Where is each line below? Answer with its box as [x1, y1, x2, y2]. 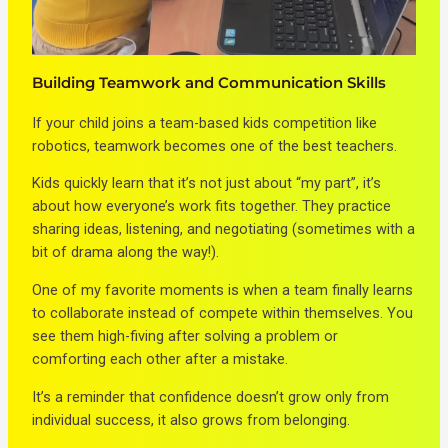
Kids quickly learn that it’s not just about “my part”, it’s [32, 174, 382, 193]
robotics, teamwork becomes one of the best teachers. [32, 136, 398, 155]
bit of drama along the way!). [32, 243, 220, 262]
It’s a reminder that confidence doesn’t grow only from [32, 387, 390, 406]
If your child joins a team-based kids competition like [32, 113, 378, 132]
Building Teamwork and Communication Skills [32, 73, 387, 92]
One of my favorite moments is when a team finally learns [32, 281, 414, 300]
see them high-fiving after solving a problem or [32, 327, 339, 346]
